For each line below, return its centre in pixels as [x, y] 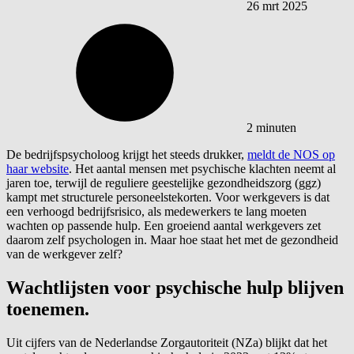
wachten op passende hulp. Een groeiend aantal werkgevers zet [164, 225]
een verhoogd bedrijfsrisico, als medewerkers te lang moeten [156, 211]
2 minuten [271, 127]
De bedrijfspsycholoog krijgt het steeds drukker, [127, 154]
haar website [38, 168]
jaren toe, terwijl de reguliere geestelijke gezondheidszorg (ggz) [164, 183]
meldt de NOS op [291, 154]
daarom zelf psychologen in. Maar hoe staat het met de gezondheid [172, 239]
